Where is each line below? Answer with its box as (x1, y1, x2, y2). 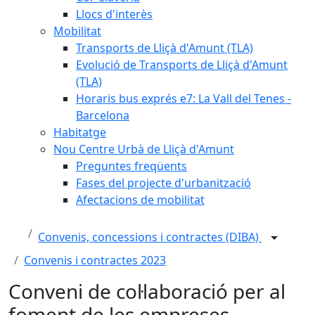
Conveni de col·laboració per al (8, 278, 285, 304)
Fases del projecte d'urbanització (76, 175, 251, 191)
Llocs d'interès (76, 6, 153, 22)
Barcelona (76, 108, 129, 123)
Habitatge (53, 124, 106, 140)
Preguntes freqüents (76, 158, 187, 174)
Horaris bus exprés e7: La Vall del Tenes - (76, 91, 291, 106)
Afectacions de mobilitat (76, 192, 205, 207)
